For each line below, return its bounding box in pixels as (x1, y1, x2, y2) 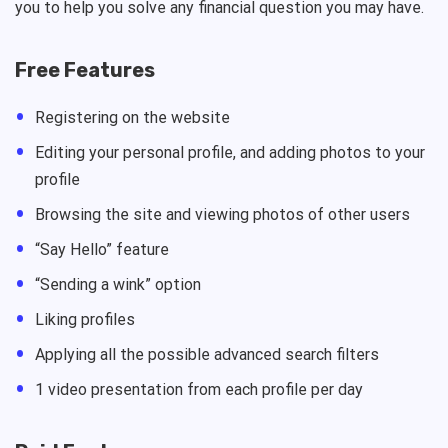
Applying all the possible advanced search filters (35, 344, 379, 364)
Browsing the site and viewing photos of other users (35, 204, 410, 224)
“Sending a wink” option (35, 274, 201, 294)
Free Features (15, 57, 155, 82)
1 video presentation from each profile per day (35, 379, 363, 399)
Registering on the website (35, 107, 230, 127)
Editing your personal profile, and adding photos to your (35, 142, 425, 162)
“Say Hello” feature (35, 239, 169, 259)
